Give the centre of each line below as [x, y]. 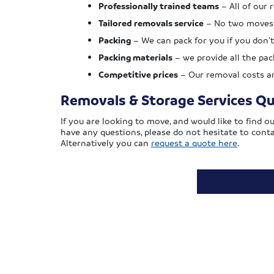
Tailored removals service [151, 23]
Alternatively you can [106, 143]
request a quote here [194, 143]
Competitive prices [138, 74]
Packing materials [135, 57]
